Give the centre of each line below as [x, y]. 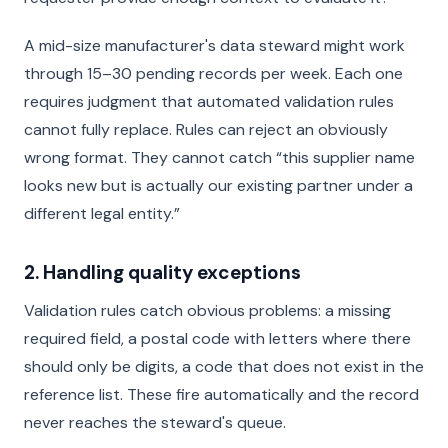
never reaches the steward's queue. [155, 422]
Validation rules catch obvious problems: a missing [207, 310]
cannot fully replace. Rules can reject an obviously [206, 129]
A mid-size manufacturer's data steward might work [214, 45]
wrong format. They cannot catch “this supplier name [219, 157]
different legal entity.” [102, 213]
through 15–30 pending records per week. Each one [213, 73]
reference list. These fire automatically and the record [221, 394]
